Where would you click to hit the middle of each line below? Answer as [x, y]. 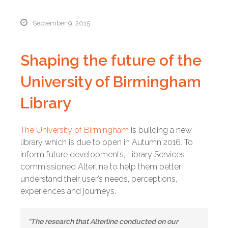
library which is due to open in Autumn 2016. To [107, 142]
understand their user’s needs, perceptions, [99, 179]
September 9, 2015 [61, 23]
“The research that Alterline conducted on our [103, 221]
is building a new [160, 130]
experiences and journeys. [68, 191]
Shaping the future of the [111, 60]
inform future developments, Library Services [103, 154]
